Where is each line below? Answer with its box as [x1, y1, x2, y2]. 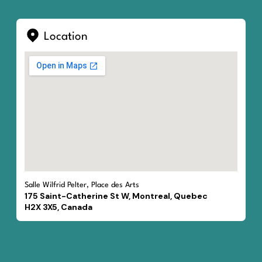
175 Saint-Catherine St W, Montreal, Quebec [25, 190, 208, 201]
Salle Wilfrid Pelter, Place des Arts [25, 181, 139, 189]
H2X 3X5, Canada [25, 201, 92, 212]
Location [41, 31, 88, 43]
